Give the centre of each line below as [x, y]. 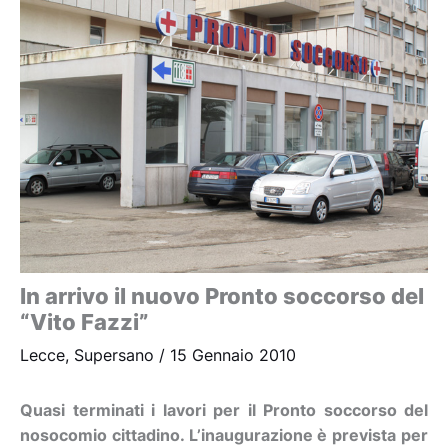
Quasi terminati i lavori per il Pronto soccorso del [224, 410]
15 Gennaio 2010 [233, 355]
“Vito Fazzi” [84, 321]
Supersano [114, 355]
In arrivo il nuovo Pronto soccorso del [222, 295]
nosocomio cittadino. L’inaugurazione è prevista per [224, 435]
